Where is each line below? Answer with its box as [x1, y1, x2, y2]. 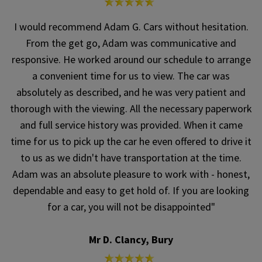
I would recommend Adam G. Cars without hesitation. [13, 20, 249, 34]
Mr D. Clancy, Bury [89, 233, 173, 247]
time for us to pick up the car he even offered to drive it [11, 135, 251, 149]
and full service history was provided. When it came [19, 118, 243, 132]
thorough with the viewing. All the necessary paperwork [10, 102, 252, 116]
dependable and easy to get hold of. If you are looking [13, 184, 249, 198]
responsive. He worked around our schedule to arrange [11, 53, 251, 67]
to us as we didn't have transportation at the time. [20, 151, 242, 165]
